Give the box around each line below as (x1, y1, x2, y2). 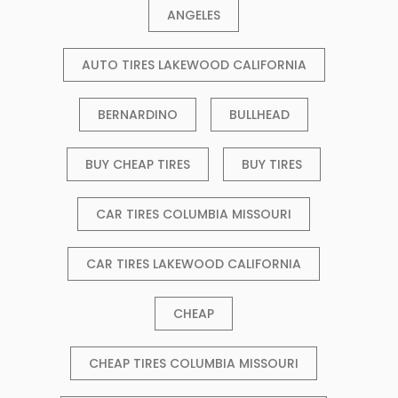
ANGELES (167, 6, 220, 25)
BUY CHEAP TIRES (85, 155, 190, 174)
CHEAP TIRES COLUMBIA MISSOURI (89, 354, 298, 373)
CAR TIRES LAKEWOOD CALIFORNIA (86, 255, 301, 274)
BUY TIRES (242, 155, 302, 174)
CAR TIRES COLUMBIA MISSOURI (96, 205, 291, 224)
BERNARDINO (98, 106, 178, 124)
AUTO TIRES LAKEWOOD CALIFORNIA (81, 56, 306, 75)
